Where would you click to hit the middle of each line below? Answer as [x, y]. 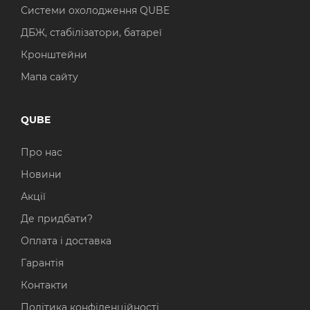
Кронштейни [54, 55]
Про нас [42, 152]
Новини [41, 174]
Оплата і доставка [66, 241]
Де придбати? [57, 219]
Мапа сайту [49, 77]
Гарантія [42, 263]
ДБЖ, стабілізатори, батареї [91, 33]
